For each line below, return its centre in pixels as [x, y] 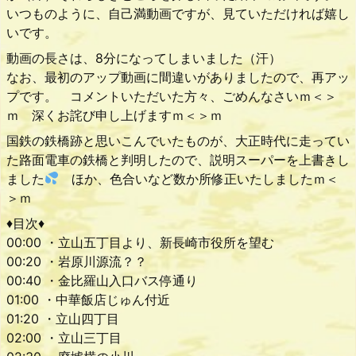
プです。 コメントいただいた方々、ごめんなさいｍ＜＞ [172, 96]
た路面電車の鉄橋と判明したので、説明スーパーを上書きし [178, 159]
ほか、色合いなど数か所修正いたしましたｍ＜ [199, 178]
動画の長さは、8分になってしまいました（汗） [144, 58]
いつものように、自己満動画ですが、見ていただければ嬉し [178, 13]
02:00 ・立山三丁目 [64, 337]
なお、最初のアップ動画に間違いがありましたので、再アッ [178, 77]
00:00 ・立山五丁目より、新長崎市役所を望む [140, 242]
